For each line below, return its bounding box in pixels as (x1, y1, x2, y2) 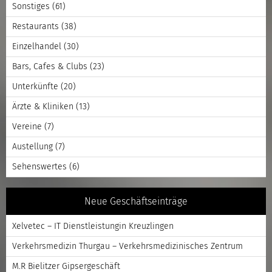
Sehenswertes (12, 162, 67, 171)
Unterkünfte (12, 82, 58, 91)
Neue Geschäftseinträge (84, 196, 188, 206)
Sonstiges (12, 2, 50, 11)
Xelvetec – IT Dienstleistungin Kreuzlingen (12, 222, 174, 231)
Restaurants (12, 22, 59, 31)
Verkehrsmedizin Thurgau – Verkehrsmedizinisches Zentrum (12, 242, 243, 251)
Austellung (12, 142, 53, 151)
